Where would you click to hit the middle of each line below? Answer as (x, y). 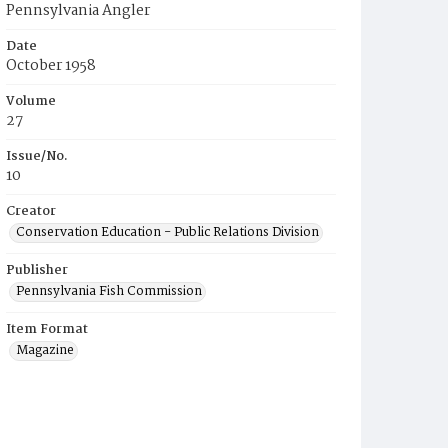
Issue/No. (37, 156)
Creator (31, 211)
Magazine (45, 350)
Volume (31, 101)
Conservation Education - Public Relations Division (167, 232)
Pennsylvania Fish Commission (109, 291)
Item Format (47, 329)
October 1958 (51, 66)
